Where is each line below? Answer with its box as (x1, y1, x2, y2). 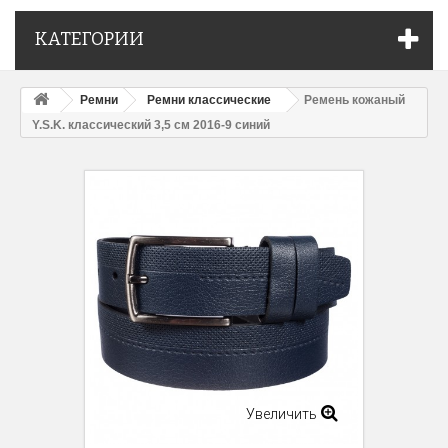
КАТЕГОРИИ (35, 28, 144, 51)
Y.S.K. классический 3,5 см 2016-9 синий (32, 118, 270, 133)
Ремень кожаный (304, 93, 405, 108)
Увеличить (246, 406, 317, 423)
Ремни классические (147, 93, 271, 108)
